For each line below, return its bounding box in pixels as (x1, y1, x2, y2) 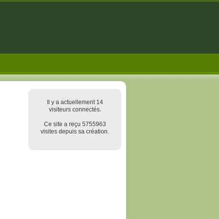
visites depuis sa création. (41, 128, 109, 135)
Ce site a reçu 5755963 (44, 121, 106, 128)
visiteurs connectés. (48, 106, 101, 113)
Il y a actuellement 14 (46, 99, 103, 106)
